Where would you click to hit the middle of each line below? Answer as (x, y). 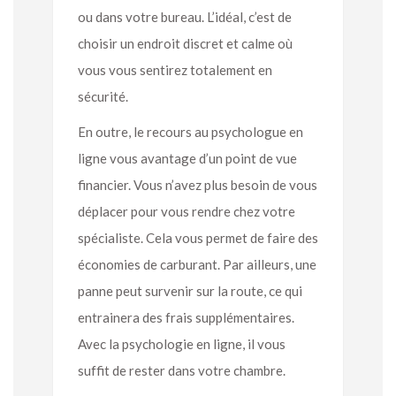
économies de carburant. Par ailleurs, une (197, 264)
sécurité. (103, 96)
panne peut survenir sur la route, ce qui (190, 290)
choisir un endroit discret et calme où (185, 43)
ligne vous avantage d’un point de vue (187, 158)
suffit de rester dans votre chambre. (182, 370)
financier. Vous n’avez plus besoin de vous (198, 184)
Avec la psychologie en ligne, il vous (182, 343)
